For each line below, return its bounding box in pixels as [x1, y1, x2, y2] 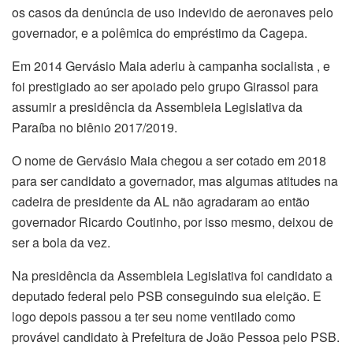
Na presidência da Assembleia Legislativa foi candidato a [12, 266, 333, 285]
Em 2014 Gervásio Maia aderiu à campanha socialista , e [12, 57, 330, 76]
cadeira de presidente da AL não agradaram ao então [12, 192, 310, 211]
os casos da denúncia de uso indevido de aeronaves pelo [12, 3, 333, 22]
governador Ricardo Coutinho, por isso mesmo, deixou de [12, 213, 333, 232]
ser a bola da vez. [12, 233, 110, 252]
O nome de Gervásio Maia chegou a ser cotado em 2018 [12, 151, 326, 170]
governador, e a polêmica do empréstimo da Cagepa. [12, 24, 307, 43]
